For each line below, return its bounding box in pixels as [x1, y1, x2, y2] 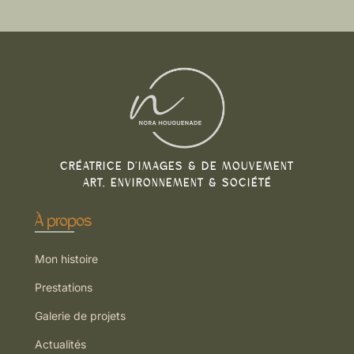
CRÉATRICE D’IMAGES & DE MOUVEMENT [60, 160, 294, 174]
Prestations [35, 281, 92, 295]
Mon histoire [35, 252, 98, 266]
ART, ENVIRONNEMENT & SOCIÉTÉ [82, 176, 272, 190]
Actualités [35, 337, 86, 352]
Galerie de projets [35, 309, 126, 323]
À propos [35, 212, 92, 231]
